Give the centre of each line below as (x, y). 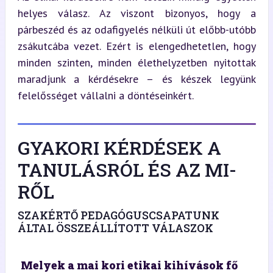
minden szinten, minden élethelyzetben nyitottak (136, 62)
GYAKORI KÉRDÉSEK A (119, 147)
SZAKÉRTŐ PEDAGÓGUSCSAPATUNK (118, 215)
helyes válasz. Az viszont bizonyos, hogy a (136, 13)
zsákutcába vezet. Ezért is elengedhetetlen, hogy (136, 46)
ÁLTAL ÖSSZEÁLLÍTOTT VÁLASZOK (115, 228)
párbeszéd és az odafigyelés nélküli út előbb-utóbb (136, 29)
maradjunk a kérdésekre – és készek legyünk (136, 79)
